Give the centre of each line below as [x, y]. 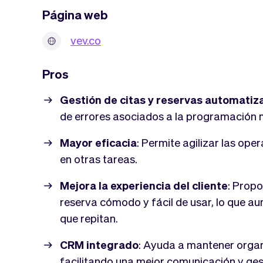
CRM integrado [99, 244]
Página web [75, 14]
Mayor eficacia [98, 142]
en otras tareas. [99, 158]
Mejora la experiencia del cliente [144, 185]
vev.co [86, 40]
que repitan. [89, 218]
